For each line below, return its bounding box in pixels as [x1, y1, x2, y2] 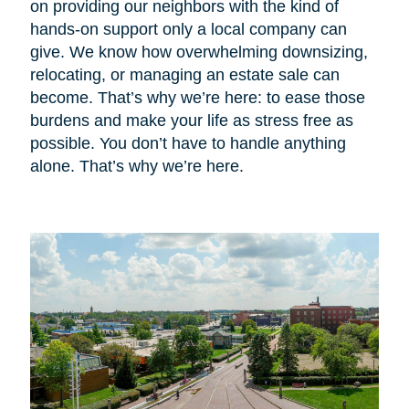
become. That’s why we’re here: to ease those [29, 88, 365, 107]
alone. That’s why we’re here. [29, 156, 244, 175]
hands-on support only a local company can [29, 19, 347, 38]
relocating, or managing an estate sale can [29, 65, 340, 84]
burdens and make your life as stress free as [29, 110, 353, 130]
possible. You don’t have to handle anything [29, 133, 346, 152]
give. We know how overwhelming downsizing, [29, 42, 368, 61]
